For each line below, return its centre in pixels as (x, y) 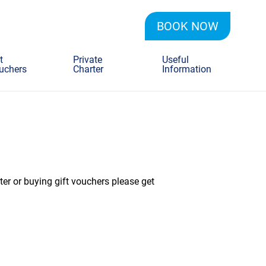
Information (187, 69)
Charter (88, 69)
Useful (176, 60)
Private (87, 60)
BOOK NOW (188, 26)
